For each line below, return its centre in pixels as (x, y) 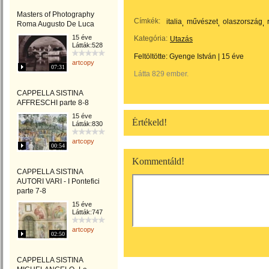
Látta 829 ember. (161, 74)
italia (174, 22)
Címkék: (147, 21)
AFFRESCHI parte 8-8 (53, 103)
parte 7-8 (32, 191)
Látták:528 (87, 45)
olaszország (243, 22)
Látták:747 (87, 212)
